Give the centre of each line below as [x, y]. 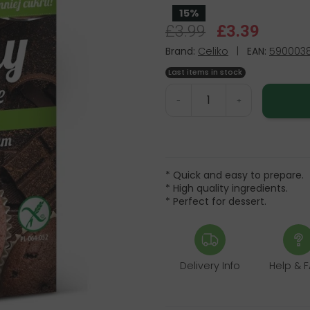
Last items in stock [206, 72]
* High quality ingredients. [227, 188]
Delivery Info [210, 265]
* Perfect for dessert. [216, 201]
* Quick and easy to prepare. [235, 175]
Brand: [180, 52]
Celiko [213, 52]
